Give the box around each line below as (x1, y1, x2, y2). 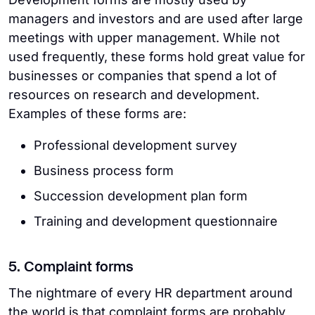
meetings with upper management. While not (8, 30, 280, 45)
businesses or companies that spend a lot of (8, 67, 277, 83)
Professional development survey (34, 137, 237, 153)
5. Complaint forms (8, 260, 134, 275)
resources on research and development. (8, 86, 259, 102)
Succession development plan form (34, 188, 247, 203)
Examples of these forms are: (8, 105, 186, 121)
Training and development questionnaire (34, 213, 278, 229)
